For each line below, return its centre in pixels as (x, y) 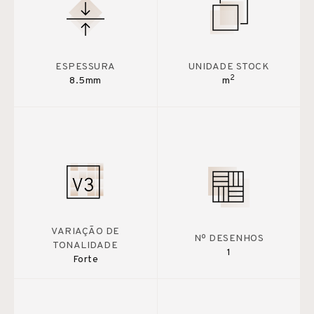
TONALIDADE (86, 245)
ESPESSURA (86, 67)
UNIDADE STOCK (228, 67)
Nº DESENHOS (228, 238)
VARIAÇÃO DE (86, 231)
